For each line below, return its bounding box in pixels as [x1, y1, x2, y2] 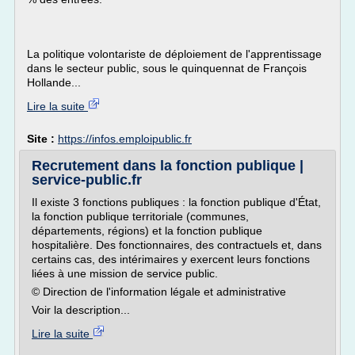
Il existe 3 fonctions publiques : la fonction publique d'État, [32, 196, 321, 208]
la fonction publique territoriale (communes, [32, 210, 249, 223]
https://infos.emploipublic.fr [58, 132, 192, 145]
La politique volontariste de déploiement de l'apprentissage [27, 48, 322, 60]
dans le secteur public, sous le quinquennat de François [27, 62, 307, 74]
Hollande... [27, 76, 81, 89]
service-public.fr [32, 172, 142, 188]
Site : [27, 132, 58, 145]
